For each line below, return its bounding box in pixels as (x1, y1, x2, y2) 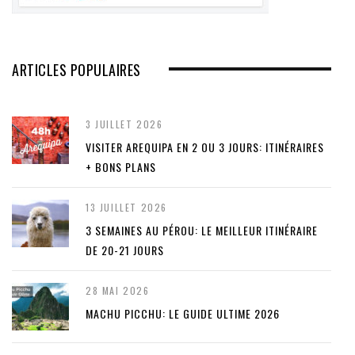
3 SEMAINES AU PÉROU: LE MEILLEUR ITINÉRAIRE (86, 221, 318, 239)
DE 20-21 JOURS (86, 241, 164, 258)
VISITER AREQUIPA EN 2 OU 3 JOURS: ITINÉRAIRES (86, 138, 324, 155)
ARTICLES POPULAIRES (12, 59, 141, 80)
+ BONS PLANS (86, 158, 156, 175)
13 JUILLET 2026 (86, 200, 167, 214)
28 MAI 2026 (86, 283, 150, 297)
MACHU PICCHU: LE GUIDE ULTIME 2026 (86, 304, 280, 322)
